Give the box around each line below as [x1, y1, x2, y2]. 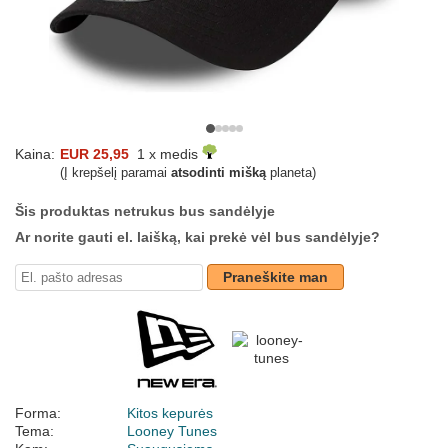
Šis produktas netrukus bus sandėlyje [15, 203, 275, 220]
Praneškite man [223, 269, 328, 286]
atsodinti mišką [171, 165, 266, 181]
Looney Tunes [127, 423, 217, 440]
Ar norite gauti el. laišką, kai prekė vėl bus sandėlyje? [15, 229, 380, 246]
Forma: [15, 405, 61, 422]
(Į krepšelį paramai [60, 165, 171, 181]
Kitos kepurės [127, 405, 213, 422]
